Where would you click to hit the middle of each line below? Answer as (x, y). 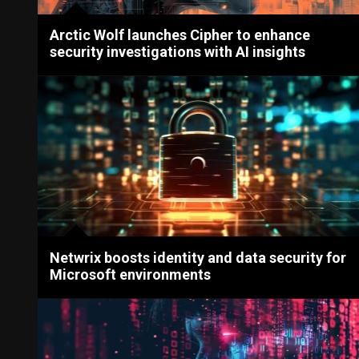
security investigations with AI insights (178, 51)
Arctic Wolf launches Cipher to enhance (180, 34)
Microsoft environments (131, 274)
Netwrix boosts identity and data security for (198, 257)
